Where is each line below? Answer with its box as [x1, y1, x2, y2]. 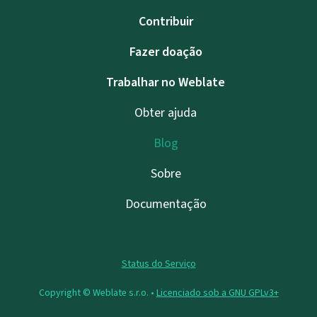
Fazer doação [129, 43, 202, 61]
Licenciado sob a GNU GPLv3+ [156, 286, 279, 300]
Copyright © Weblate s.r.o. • [38, 286, 156, 300]
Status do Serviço [121, 257, 196, 271]
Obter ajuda [134, 104, 197, 122]
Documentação [125, 195, 207, 213]
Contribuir [138, 13, 193, 30]
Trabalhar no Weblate [106, 74, 225, 91]
